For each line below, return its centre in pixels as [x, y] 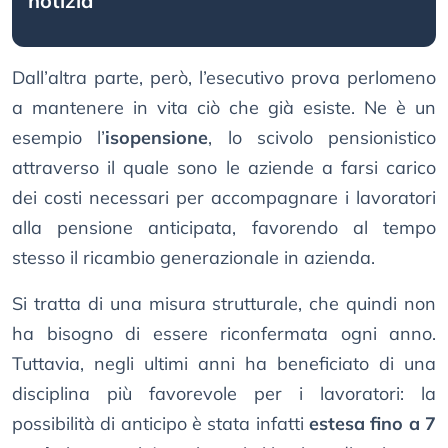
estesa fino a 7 [372, 424]
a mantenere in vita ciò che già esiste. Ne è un [224, 108]
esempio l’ [59, 138]
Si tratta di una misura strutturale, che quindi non [224, 304]
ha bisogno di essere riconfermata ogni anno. [224, 334]
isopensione [157, 138]
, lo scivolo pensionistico [322, 138]
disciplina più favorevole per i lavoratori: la [224, 394]
